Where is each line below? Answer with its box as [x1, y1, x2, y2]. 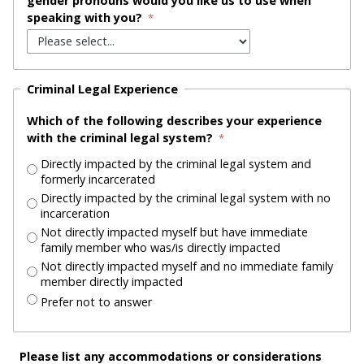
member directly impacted [41, 274, 183, 290]
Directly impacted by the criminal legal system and [41, 156, 311, 172]
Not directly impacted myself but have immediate [41, 224, 308, 240]
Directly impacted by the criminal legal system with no [41, 190, 331, 206]
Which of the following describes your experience [27, 113, 322, 129]
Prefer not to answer [41, 293, 152, 310]
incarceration [41, 206, 110, 222]
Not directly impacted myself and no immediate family [41, 258, 333, 275]
